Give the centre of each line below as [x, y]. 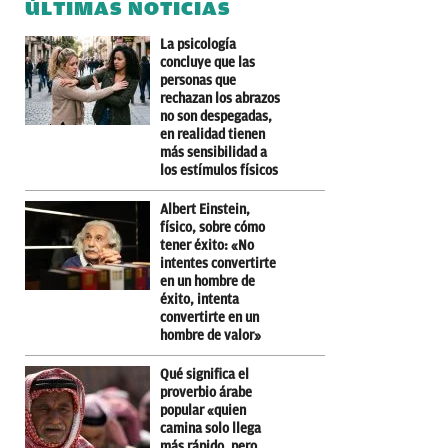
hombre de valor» [210, 335]
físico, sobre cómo [212, 227]
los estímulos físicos [219, 170]
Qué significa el [204, 374]
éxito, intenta [199, 299]
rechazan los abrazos [220, 98]
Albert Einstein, [205, 209]
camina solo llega [210, 428]
